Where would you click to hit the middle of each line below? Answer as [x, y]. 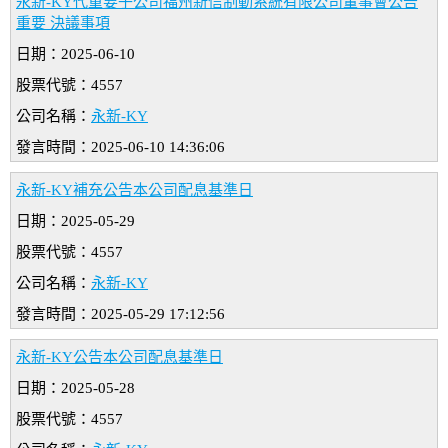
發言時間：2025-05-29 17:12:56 [120, 314]
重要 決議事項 [63, 23]
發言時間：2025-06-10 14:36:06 [120, 147]
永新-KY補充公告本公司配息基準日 [134, 190]
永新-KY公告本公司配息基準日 [119, 357]
